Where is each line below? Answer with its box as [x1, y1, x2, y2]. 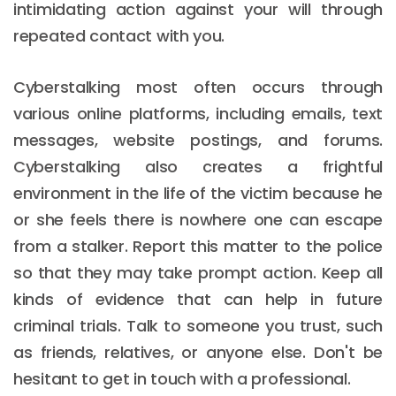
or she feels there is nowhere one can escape [13, 208, 383, 231]
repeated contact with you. [13, 24, 225, 47]
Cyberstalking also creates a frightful [13, 155, 383, 178]
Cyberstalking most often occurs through [13, 75, 383, 98]
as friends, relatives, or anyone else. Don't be [13, 340, 383, 363]
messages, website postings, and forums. [13, 128, 383, 151]
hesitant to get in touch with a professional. [13, 367, 351, 390]
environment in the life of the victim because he [13, 181, 383, 204]
